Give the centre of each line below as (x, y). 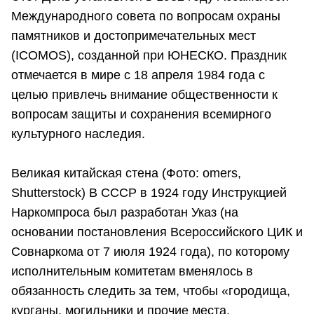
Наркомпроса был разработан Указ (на (125, 212)
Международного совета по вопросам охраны (146, 16)
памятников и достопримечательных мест (134, 36)
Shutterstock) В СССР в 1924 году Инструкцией (149, 193)
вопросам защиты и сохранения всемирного (141, 114)
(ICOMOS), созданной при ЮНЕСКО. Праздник (149, 55)
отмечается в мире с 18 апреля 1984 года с (138, 75)
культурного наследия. (78, 134)
